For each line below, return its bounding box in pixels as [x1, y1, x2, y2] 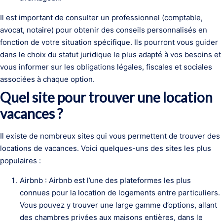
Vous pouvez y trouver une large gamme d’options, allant [20, 200, 217, 210]
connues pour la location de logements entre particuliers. [20, 188, 220, 197]
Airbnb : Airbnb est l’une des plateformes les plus [20, 176, 191, 185]
